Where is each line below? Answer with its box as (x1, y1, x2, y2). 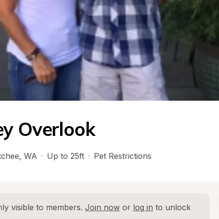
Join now (85, 202, 120, 212)
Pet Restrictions (94, 151, 152, 161)
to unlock (153, 202, 191, 212)
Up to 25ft (47, 151, 84, 161)
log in (133, 202, 153, 212)
